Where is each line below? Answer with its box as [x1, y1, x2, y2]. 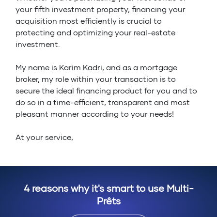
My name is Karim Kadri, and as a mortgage [15, 62, 177, 72]
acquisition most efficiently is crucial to [15, 16, 162, 26]
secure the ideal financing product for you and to [15, 86, 197, 95]
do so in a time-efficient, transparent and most [15, 97, 190, 107]
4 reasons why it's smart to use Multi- [23, 182, 194, 194]
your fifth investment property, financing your [15, 4, 186, 14]
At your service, [15, 132, 73, 142]
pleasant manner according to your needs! [15, 109, 174, 119]
